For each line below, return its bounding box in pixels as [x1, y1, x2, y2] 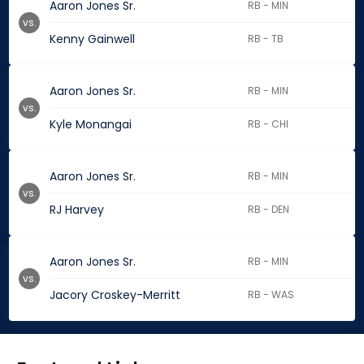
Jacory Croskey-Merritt [50, 287, 180, 304]
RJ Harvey [50, 201, 104, 219]
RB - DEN [248, 202, 290, 217]
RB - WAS [248, 288, 295, 302]
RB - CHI [248, 117, 289, 132]
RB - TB [248, 32, 284, 46]
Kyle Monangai [50, 116, 132, 133]
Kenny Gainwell [50, 31, 135, 48]
